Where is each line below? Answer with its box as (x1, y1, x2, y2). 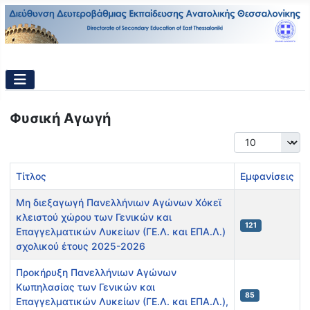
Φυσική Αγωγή (10, 109, 111, 127)
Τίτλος (16, 170, 46, 183)
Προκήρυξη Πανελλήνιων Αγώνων (16, 266, 176, 279)
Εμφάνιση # (232, 132, 287, 145)
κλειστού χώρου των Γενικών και (16, 211, 172, 224)
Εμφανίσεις (240, 170, 294, 183)
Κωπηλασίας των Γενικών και (16, 281, 155, 293)
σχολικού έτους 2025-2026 (16, 240, 145, 253)
